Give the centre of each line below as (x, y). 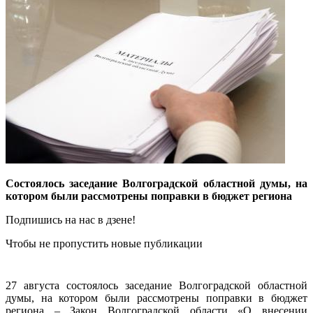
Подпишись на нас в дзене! (71, 219)
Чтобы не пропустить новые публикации (104, 243)
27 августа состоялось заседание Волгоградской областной (156, 285)
